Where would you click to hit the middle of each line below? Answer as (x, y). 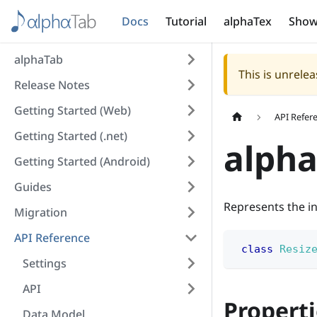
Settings (45, 263)
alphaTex (248, 21)
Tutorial (186, 21)
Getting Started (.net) (71, 136)
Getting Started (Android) (82, 161)
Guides (33, 187)
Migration (41, 212)
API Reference (52, 238)
